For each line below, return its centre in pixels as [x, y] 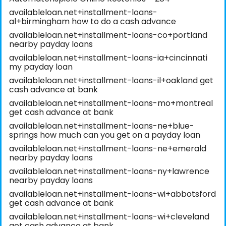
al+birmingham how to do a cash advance [93, 22]
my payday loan [41, 67]
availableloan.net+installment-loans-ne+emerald [108, 149]
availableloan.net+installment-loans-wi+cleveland [109, 217]
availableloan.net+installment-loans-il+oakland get [111, 81]
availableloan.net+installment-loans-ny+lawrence [109, 172]
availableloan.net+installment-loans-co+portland [108, 35]
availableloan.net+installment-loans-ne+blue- [102, 126]
